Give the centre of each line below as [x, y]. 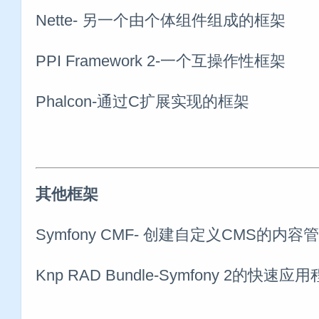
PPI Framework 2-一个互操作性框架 [161, 61]
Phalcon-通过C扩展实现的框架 [142, 101]
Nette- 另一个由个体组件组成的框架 [161, 20]
